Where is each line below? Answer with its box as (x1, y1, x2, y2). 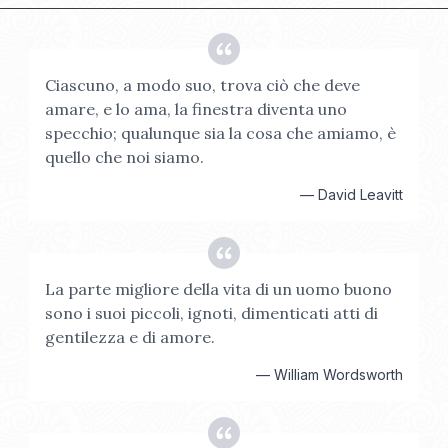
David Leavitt (317, 186, 403, 203)
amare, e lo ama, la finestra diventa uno (45, 99, 348, 119)
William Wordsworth (273, 366, 403, 383)
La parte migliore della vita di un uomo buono (45, 279, 393, 299)
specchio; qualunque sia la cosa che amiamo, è (45, 123, 397, 143)
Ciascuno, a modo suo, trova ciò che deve (45, 75, 361, 95)
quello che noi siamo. (45, 147, 205, 167)
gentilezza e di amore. (45, 327, 216, 347)
